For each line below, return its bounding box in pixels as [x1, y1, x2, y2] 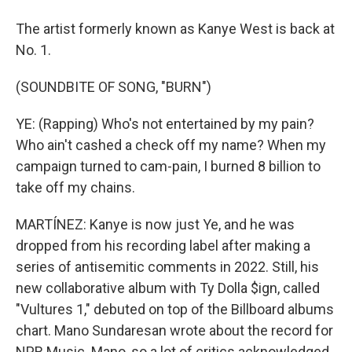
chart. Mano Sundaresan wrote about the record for [16, 322, 333, 339]
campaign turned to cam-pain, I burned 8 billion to [16, 158, 321, 174]
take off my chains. [16, 179, 135, 196]
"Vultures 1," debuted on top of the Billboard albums [16, 301, 334, 317]
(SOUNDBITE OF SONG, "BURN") [16, 79, 211, 95]
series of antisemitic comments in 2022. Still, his [16, 258, 319, 275]
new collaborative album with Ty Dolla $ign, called [16, 280, 320, 296]
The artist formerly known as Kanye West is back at [16, 20, 335, 37]
